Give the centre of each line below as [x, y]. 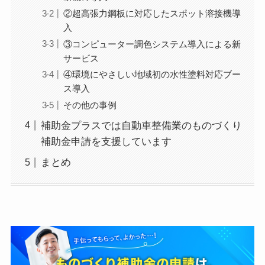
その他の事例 [90, 105]
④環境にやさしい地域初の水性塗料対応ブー [152, 75]
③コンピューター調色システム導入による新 [152, 44]
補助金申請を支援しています [106, 141]
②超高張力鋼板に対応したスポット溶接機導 [152, 13]
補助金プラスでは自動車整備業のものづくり [141, 125]
